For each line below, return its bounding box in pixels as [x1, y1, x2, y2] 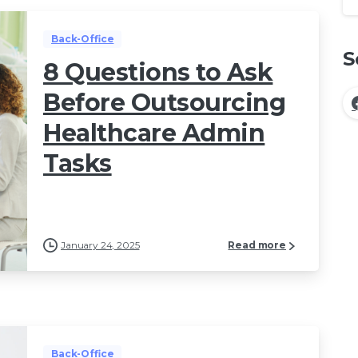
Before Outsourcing [43, 88, 286, 118]
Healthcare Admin [43, 118, 265, 149]
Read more [228, 239, 286, 252]
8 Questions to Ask [43, 58, 273, 88]
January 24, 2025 [61, 239, 140, 252]
